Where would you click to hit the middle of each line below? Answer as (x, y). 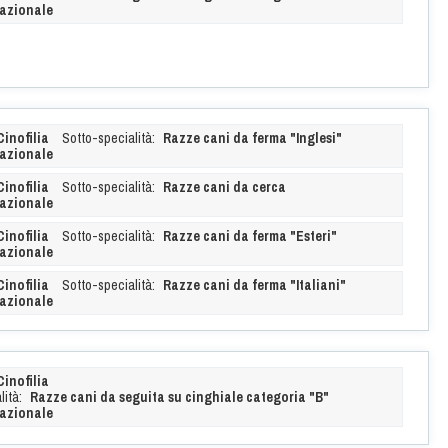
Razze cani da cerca (224, 186)
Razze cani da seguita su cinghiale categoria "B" (179, 396)
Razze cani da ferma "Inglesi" (252, 137)
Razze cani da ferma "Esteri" (249, 235)
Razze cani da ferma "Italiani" (254, 284)
